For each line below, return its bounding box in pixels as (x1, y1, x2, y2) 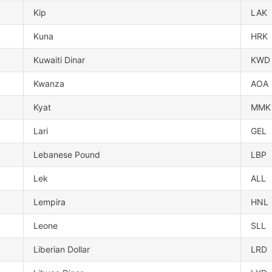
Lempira (33, 197, 66, 208)
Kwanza (33, 78, 64, 89)
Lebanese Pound (33, 149, 100, 160)
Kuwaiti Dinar (33, 55, 85, 66)
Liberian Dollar (33, 244, 90, 255)
